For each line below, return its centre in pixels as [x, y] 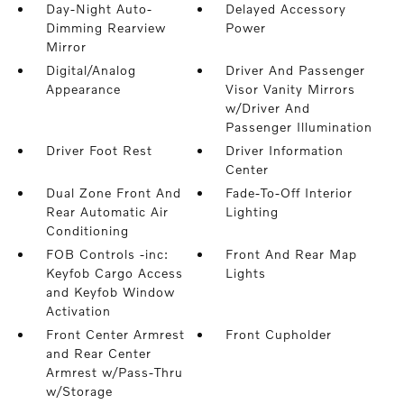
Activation [78, 311]
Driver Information [285, 150]
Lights [246, 273]
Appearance [83, 89]
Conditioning [87, 230]
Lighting [252, 211]
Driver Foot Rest [99, 150]
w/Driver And [268, 108]
